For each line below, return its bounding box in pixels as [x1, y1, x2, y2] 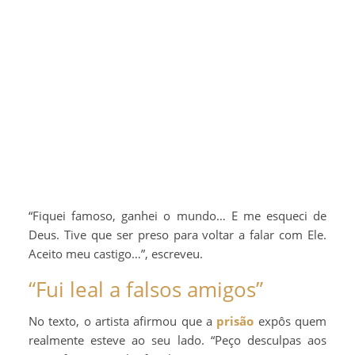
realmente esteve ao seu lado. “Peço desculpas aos [29, 331, 326, 348]
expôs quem [254, 312, 327, 329]
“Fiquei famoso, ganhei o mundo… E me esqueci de [29, 207, 326, 223]
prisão [216, 312, 254, 329]
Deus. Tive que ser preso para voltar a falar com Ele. [29, 226, 326, 242]
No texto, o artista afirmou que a [29, 312, 217, 329]
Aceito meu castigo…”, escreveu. [29, 245, 203, 261]
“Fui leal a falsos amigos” [29, 274, 263, 303]
